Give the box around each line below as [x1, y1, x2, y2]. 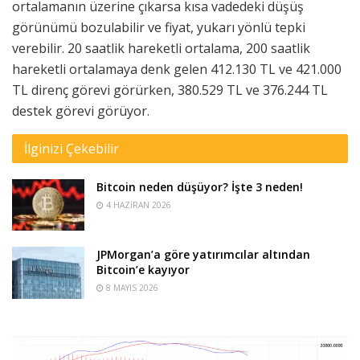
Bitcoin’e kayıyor [96, 262, 190, 278]
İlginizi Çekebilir [24, 140, 119, 158]
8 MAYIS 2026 [104, 282, 158, 294]
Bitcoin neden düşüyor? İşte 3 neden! [96, 179, 303, 195]
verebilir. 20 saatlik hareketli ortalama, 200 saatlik [12, 39, 310, 58]
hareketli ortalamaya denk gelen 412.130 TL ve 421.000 [12, 60, 342, 79]
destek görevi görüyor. [12, 102, 149, 121]
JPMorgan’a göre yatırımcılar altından [96, 247, 310, 263]
